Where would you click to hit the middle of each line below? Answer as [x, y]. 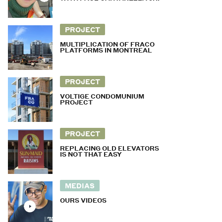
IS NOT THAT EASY [91, 154]
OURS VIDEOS [83, 200]
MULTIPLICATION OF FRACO [107, 44]
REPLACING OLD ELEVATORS [110, 148]
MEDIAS [80, 186]
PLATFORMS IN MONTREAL [106, 50]
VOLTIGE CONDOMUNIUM [102, 96]
